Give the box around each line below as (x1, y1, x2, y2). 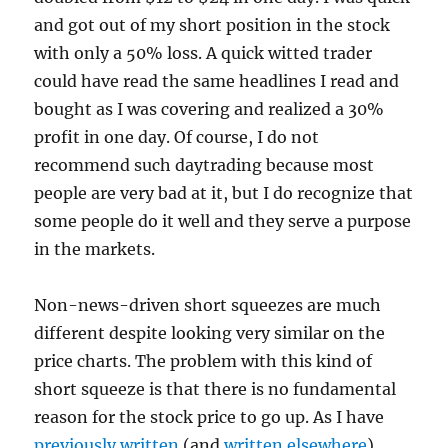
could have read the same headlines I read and (34, 71, 400, 92)
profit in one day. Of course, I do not (34, 127, 320, 148)
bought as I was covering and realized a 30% (34, 99, 385, 120)
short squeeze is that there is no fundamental (34, 379, 397, 400)
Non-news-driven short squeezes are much (34, 295, 382, 316)
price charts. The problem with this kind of (34, 351, 373, 372)
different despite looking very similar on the (34, 323, 386, 344)
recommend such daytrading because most (34, 155, 375, 176)
